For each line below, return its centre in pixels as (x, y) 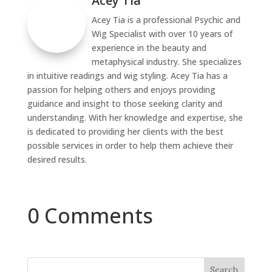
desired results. (57, 159)
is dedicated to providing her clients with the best (125, 131)
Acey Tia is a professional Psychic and (166, 20)
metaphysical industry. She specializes (166, 62)
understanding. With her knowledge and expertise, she (135, 117)
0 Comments (90, 216)
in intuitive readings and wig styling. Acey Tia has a (127, 76)
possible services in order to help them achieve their (130, 145)
